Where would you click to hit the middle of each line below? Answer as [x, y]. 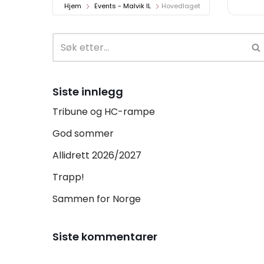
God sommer [83, 134]
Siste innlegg [88, 92]
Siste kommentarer [105, 237]
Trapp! [68, 177]
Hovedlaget [181, 6]
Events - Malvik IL [123, 6]
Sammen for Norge [97, 199]
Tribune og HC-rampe [104, 112]
